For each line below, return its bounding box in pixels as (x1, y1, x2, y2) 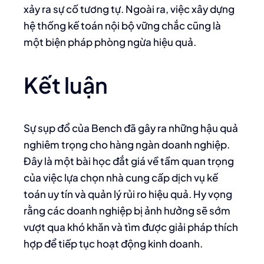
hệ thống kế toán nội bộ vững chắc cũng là (24, 19, 221, 32)
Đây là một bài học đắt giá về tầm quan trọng (24, 154, 234, 167)
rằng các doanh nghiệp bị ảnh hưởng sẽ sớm (24, 204, 230, 217)
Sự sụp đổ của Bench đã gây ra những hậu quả (24, 121, 238, 134)
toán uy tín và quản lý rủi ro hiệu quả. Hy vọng (24, 187, 232, 200)
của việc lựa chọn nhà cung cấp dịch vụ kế (24, 171, 218, 184)
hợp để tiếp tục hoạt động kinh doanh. (24, 237, 203, 250)
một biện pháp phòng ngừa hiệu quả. (24, 35, 196, 48)
